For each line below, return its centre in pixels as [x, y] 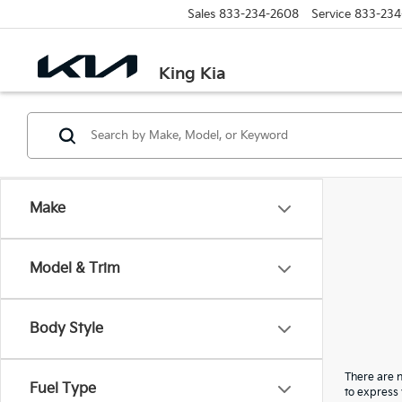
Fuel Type [63, 389]
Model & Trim [75, 269]
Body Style [66, 329]
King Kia [192, 74]
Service [331, 14]
